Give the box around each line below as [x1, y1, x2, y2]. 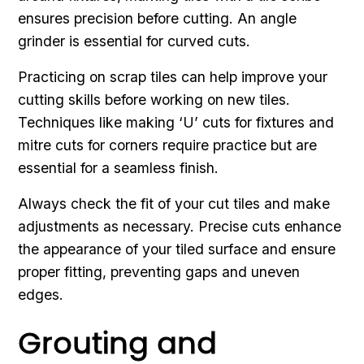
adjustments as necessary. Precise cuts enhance [18, 217, 342, 235]
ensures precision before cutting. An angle [18, 9, 297, 27]
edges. [18, 285, 64, 303]
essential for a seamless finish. [18, 158, 219, 176]
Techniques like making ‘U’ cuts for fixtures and [18, 113, 335, 131]
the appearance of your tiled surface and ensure [18, 240, 336, 258]
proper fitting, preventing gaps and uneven [18, 262, 301, 280]
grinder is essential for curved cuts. [18, 32, 251, 50]
